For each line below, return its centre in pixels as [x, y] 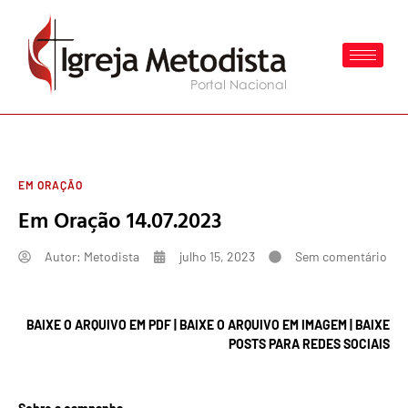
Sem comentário [341, 256]
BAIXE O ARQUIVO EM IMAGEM [263, 325]
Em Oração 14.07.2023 [120, 219]
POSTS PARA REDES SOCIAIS [309, 344]
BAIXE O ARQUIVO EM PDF [99, 325]
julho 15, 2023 [217, 256]
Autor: [63, 256]
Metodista [110, 256]
